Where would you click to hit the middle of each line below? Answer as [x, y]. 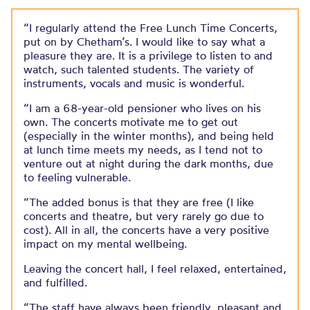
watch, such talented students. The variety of [139, 69]
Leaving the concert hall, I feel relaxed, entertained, [155, 268]
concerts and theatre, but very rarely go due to [144, 216]
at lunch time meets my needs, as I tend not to [143, 149]
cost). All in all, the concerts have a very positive [146, 230]
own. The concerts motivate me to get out [131, 122]
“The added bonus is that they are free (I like [139, 202]
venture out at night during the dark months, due [148, 163]
